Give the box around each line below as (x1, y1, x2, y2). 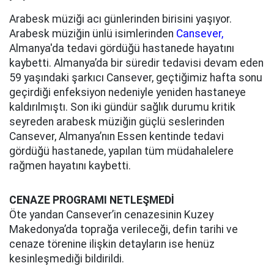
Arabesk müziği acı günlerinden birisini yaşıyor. (9, 13, 232, 25)
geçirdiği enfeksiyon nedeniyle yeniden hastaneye (9, 86, 246, 98)
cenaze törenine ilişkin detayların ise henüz (9, 238, 215, 250)
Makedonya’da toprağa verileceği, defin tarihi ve (9, 223, 238, 235)
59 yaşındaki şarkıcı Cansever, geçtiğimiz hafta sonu (9, 72, 262, 84)
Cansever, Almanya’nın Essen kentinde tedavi (9, 130, 224, 143)
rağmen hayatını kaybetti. (9, 160, 131, 172)
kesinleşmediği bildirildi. (9, 253, 124, 265)
